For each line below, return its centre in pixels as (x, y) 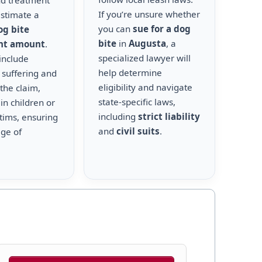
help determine (130, 73)
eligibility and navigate (146, 87)
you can (116, 29)
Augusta (148, 43)
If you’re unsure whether (149, 14)
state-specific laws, (137, 102)
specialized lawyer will (145, 58)
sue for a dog (162, 29)
